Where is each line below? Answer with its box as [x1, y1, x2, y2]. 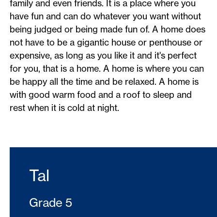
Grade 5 [29, 195, 72, 210]
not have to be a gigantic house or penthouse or [10, 37, 202, 48]
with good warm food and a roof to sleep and [10, 89, 192, 100]
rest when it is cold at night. [10, 102, 119, 113]
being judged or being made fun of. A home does [10, 24, 205, 35]
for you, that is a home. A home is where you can [10, 63, 204, 74]
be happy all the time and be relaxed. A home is [10, 76, 199, 87]
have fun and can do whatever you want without [10, 11, 201, 22]
